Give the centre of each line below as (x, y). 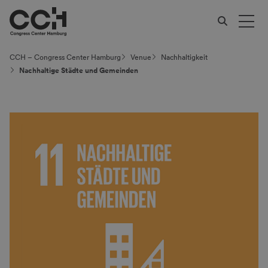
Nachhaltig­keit (184, 57)
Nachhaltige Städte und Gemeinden (79, 71)
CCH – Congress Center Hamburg (65, 57)
